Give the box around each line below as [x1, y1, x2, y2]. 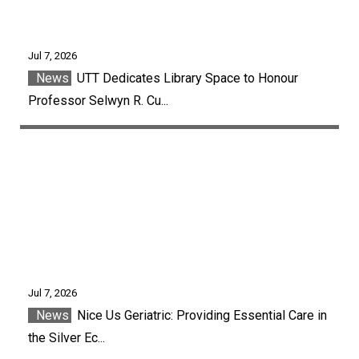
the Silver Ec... [28, 329, 105, 345]
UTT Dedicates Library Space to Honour [74, 70, 298, 86]
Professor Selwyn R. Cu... [28, 92, 168, 108]
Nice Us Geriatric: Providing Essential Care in [74, 307, 327, 323]
